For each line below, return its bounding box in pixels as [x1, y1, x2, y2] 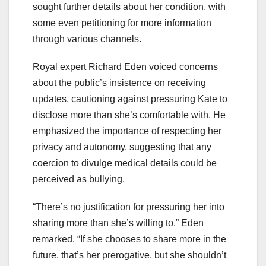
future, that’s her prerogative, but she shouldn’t [33, 250, 226, 261]
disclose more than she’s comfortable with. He [33, 110, 226, 121]
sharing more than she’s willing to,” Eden [33, 218, 204, 229]
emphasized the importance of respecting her [33, 126, 221, 137]
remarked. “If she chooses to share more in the [33, 234, 226, 245]
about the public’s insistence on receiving [33, 78, 206, 88]
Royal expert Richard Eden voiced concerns [33, 62, 218, 72]
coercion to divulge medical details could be [33, 158, 217, 169]
